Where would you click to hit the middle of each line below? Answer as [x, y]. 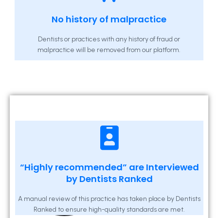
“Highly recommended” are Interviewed [109, 167]
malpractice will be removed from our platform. [109, 50]
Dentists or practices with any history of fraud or [109, 39]
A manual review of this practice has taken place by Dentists [109, 199]
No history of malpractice [109, 19]
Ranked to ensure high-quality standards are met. [109, 210]
